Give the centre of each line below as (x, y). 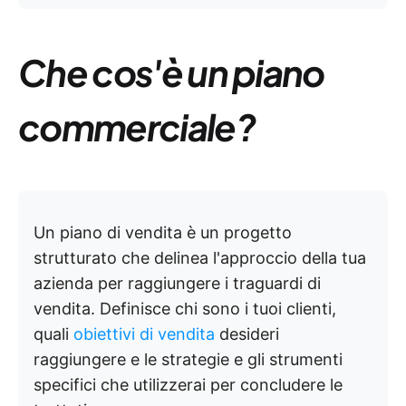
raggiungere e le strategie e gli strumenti (188, 359)
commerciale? (136, 126)
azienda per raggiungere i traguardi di (177, 283)
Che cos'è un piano (171, 72)
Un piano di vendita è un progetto (163, 232)
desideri (247, 334)
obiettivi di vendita (144, 334)
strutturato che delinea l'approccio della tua (200, 258)
